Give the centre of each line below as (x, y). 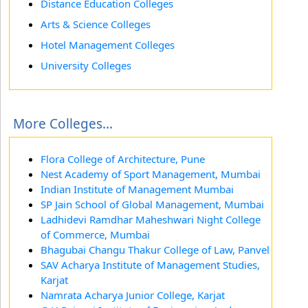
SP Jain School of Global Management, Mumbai (152, 204)
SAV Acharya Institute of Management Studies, (150, 265)
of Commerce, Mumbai (95, 234)
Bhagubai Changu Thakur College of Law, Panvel (155, 250)
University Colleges (86, 65)
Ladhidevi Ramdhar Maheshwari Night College (151, 219)
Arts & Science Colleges (96, 24)
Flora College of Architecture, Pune (123, 159)
